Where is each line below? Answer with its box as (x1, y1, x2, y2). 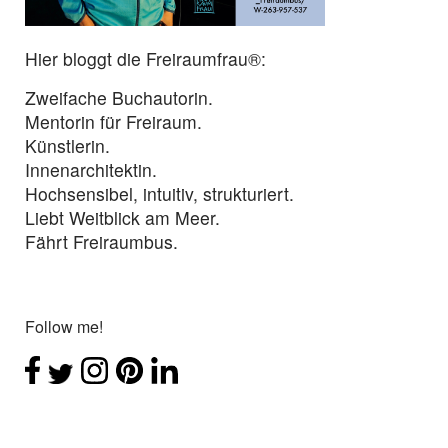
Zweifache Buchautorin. (25, 84, 213, 110)
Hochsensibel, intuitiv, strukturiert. (25, 180, 294, 206)
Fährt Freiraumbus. (25, 228, 178, 254)
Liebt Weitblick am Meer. (25, 204, 220, 230)
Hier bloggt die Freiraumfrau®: (25, 45, 266, 71)
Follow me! (25, 314, 103, 338)
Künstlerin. (25, 132, 110, 158)
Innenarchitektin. (25, 156, 157, 182)
